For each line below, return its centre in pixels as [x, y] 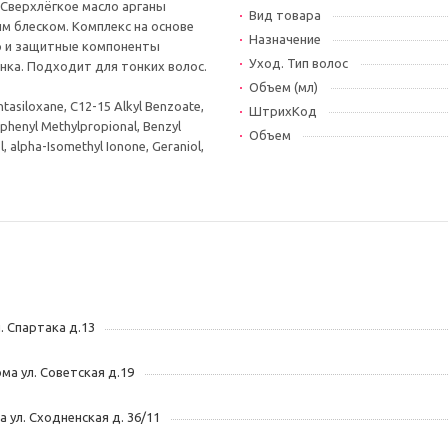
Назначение [285, 39]
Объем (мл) [283, 87]
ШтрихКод [283, 111]
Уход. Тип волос [298, 63]
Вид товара [285, 15]
